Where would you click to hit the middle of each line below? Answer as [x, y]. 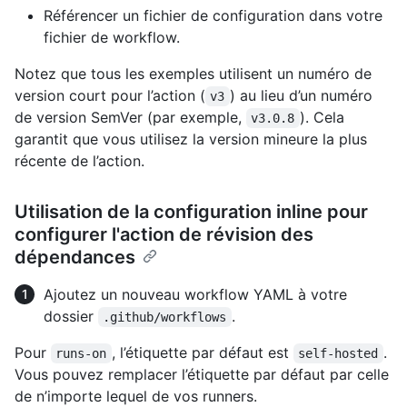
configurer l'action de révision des [164, 235]
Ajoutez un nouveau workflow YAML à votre [195, 295]
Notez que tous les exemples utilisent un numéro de [193, 74]
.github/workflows [165, 318]
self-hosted [338, 354]
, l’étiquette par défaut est [202, 353]
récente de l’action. [79, 161]
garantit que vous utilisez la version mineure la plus [191, 139]
